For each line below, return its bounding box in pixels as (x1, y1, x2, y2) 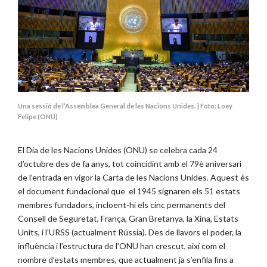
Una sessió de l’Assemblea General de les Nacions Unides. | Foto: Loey (18, 102, 232, 110)
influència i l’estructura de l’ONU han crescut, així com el (18, 241, 225, 252)
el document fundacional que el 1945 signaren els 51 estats (18, 186, 240, 197)
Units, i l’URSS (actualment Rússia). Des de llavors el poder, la (18, 227, 241, 238)
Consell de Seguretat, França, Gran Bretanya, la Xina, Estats (18, 213, 238, 224)
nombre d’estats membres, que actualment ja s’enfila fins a (18, 254, 234, 265)
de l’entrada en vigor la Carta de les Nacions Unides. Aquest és (18, 172, 249, 183)
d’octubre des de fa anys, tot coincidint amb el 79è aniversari (18, 159, 241, 169)
